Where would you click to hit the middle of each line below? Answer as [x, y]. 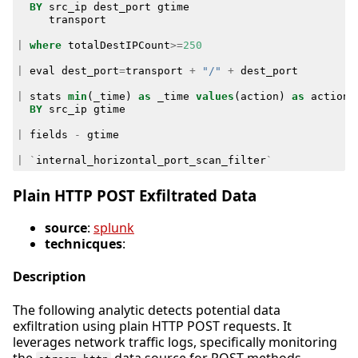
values [215, 96]
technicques [84, 244]
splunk [114, 228]
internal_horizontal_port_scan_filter [151, 160]
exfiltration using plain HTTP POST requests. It [152, 326]
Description [50, 277]
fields [48, 134]
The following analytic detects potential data [147, 310]
